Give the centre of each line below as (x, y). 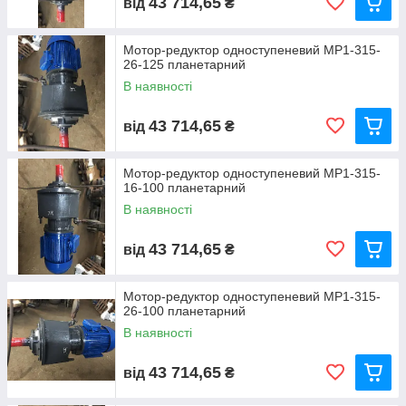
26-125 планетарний (184, 64)
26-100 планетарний (184, 311)
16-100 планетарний (184, 188)
